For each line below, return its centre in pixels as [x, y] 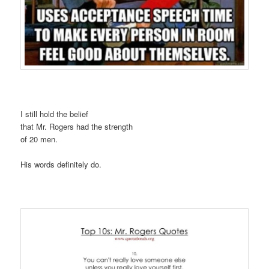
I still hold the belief [55, 114]
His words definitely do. [61, 165]
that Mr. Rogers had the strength [77, 127]
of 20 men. [39, 139]
